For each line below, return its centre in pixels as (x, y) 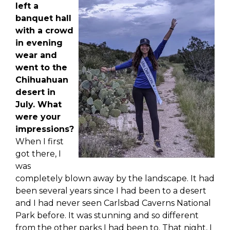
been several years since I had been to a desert (111, 191)
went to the (41, 68)
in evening (39, 43)
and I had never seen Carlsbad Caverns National (113, 203)
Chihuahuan (42, 80)
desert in (35, 92)
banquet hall (43, 18)
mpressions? (46, 129)
